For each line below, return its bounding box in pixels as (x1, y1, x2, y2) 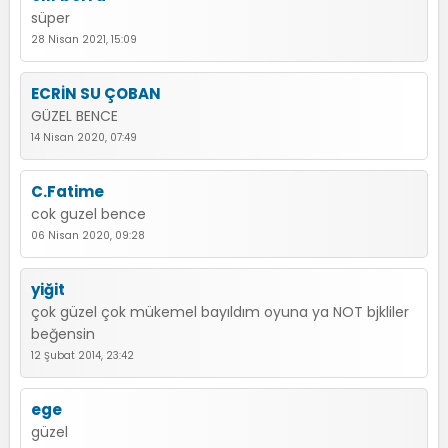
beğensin (31, 324, 95, 344)
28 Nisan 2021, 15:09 (31, 32, 137, 47)
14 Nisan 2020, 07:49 (31, 130, 137, 145)
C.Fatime (31, 181, 104, 202)
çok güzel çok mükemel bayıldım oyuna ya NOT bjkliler (31, 302, 409, 322)
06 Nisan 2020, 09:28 (31, 228, 145, 243)
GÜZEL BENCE (31, 106, 118, 126)
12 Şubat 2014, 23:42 (31, 348, 134, 363)
